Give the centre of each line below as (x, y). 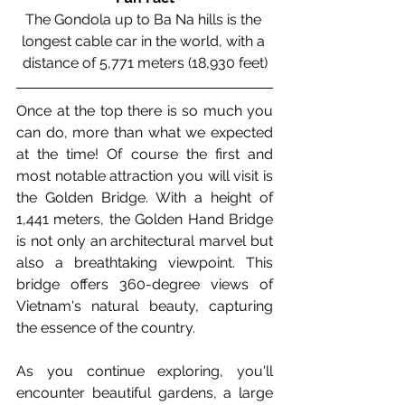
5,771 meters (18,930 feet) (183, 62)
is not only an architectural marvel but (145, 240)
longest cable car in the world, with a (145, 41)
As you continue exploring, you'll (145, 371)
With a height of (214, 197)
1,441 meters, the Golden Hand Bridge (145, 219)
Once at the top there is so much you (145, 110)
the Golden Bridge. (86, 197)
